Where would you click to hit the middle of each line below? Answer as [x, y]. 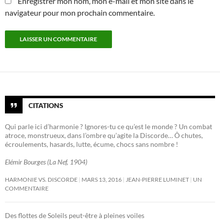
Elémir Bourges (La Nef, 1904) [46, 162]
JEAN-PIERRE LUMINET [157, 179]
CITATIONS [46, 105]
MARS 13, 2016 [102, 179]
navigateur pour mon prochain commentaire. [80, 13]
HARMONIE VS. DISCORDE [41, 179]
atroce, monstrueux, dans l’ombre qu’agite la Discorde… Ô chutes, [104, 135]
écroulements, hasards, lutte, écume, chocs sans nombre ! [92, 144]
